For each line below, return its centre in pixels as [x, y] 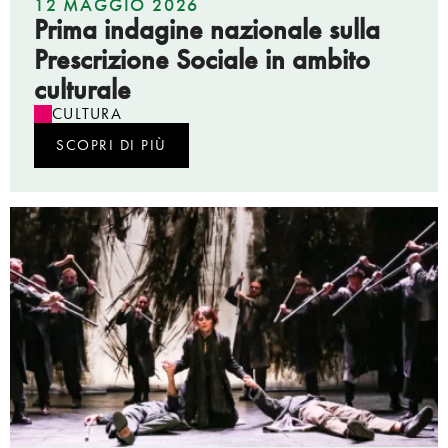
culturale [82, 89]
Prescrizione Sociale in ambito [202, 59]
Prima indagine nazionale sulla [207, 29]
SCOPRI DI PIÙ [111, 144]
